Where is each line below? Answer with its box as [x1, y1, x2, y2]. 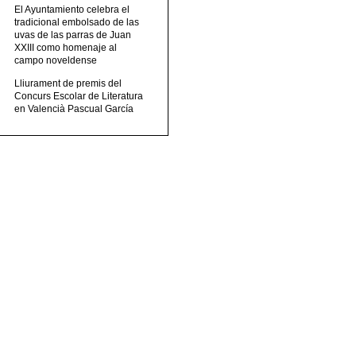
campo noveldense [14, 54, 98, 66]
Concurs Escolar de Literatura [14, 91, 144, 103]
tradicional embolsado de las [14, 16, 140, 28]
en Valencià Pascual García [14, 103, 134, 115]
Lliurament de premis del [14, 78, 122, 90]
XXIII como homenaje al [14, 41, 118, 53]
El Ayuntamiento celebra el [14, 3, 130, 15]
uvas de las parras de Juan [14, 29, 132, 41]
